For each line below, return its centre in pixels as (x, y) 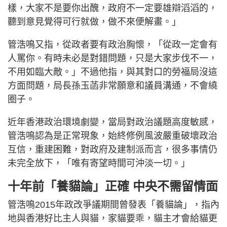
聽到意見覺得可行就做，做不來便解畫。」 (94, 22)
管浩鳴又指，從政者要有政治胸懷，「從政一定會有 (112, 45)
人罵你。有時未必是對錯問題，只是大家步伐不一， (112, 59)
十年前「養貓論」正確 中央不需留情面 (113, 186)
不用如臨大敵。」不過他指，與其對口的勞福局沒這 (112, 72)
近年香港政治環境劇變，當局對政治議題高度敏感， (112, 122)
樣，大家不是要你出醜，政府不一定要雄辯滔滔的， (112, 8)
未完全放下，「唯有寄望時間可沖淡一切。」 (99, 163)
